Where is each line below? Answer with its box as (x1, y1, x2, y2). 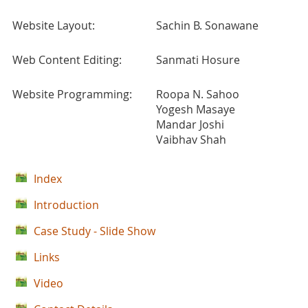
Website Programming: (12, 87, 132, 102)
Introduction (34, 197, 99, 212)
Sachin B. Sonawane (156, 18, 258, 33)
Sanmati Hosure (156, 52, 240, 67)
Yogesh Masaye (156, 102, 235, 117)
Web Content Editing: (12, 52, 122, 67)
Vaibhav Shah (156, 132, 226, 147)
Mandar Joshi (156, 117, 224, 132)
